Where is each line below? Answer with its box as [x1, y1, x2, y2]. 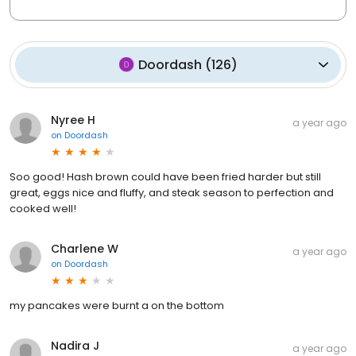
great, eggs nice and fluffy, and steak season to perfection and [10, 184, 334, 200]
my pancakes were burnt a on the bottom [10, 297, 224, 313]
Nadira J [51, 337, 99, 354]
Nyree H [51, 111, 95, 128]
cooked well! [10, 200, 76, 216]
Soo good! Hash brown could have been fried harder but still [10, 168, 321, 184]
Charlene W [51, 240, 118, 257]
